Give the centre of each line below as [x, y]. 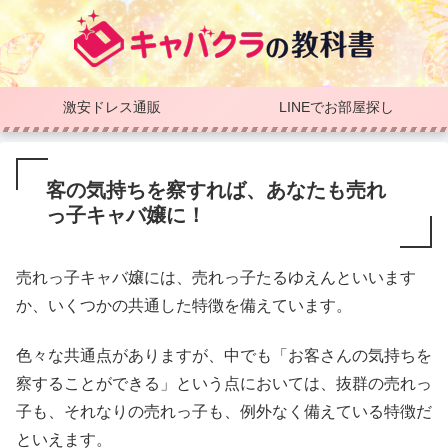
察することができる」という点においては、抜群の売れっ [224, 384]
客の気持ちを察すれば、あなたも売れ [216, 190]
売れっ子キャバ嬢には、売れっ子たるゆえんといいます [216, 277]
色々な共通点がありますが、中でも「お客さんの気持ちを [224, 356]
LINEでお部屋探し [336, 107]
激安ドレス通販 [112, 107]
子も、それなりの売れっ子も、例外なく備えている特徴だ [224, 412]
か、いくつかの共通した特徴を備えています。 [184, 305]
